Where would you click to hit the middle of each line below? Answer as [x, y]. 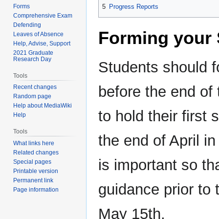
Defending [27, 25]
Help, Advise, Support [42, 43]
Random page [33, 97]
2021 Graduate [33, 53]
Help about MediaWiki [43, 106]
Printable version [36, 171]
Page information [36, 190]
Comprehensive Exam [43, 15]
